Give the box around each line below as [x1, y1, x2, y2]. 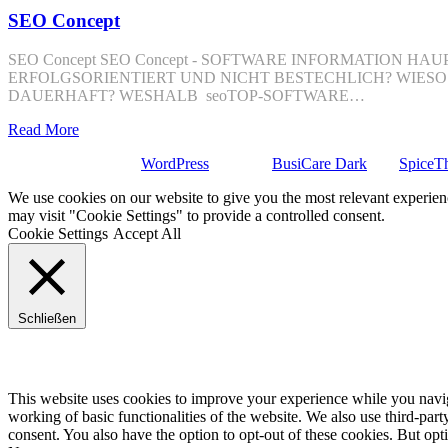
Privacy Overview [8, 350, 129, 368]
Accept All [113, 225, 181, 243]
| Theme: [209, 155, 272, 173]
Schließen [18, 311, 76, 327]
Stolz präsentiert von [8, 155, 141, 173]
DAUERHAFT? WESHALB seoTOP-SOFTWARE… [8, 87, 365, 105]
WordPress [141, 155, 209, 173]
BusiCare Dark [272, 155, 367, 173]
